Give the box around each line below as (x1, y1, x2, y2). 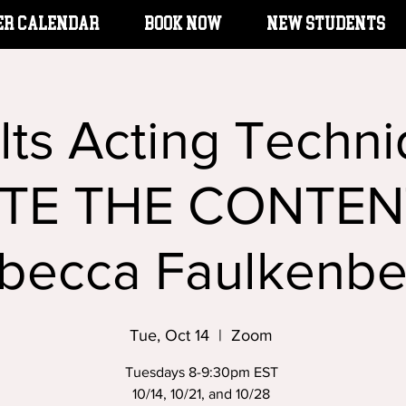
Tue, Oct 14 (130, 326, 209, 344)
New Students (267, 11, 386, 37)
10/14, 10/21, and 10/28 (132, 386, 270, 401)
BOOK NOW (145, 11, 223, 37)
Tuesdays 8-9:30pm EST (124, 364, 278, 380)
